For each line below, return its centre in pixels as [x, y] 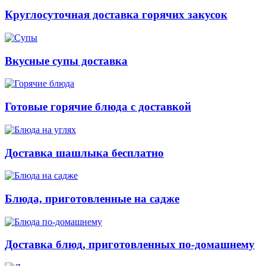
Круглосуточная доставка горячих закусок [116, 15]
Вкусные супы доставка [66, 61]
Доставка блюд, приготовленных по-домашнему [130, 245]
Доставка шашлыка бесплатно [84, 153]
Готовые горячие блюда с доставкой [98, 107]
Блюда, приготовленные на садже [92, 199]
